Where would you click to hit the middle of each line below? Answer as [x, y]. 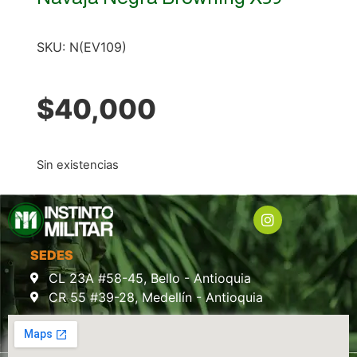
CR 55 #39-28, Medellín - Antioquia [155, 297]
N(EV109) [98, 47]
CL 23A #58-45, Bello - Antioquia [149, 278]
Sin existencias [77, 165]
